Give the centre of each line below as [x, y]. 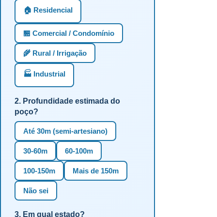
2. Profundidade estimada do [67, 101]
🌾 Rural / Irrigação [55, 53]
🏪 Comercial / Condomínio [69, 33]
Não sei [36, 190]
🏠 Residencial [48, 10]
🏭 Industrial [44, 74]
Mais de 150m [96, 170]
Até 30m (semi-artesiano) [65, 131]
